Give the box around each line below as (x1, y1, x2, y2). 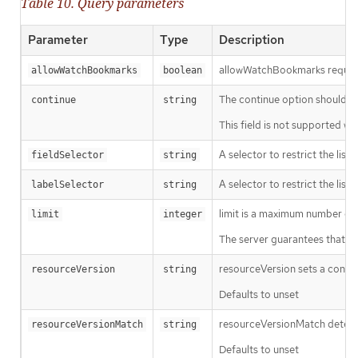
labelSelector (31, 179, 104, 191)
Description (219, 32, 284, 49)
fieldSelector (31, 149, 104, 161)
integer (163, 209, 202, 221)
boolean (163, 65, 202, 77)
